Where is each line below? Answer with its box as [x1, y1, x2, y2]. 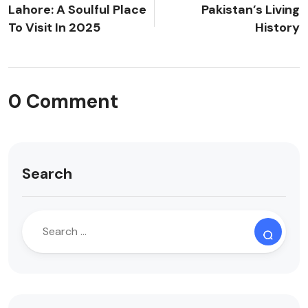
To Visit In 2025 [8, 19, 100, 36]
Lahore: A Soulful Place [8, 1, 146, 18]
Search [22, 164, 72, 184]
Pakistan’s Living [201, 1, 300, 18]
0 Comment [8, 89, 118, 114]
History [255, 19, 300, 36]
